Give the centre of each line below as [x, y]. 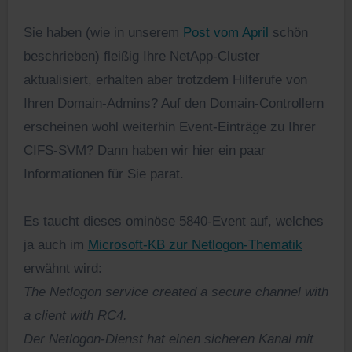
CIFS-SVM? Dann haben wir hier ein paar [144, 150]
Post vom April [225, 32]
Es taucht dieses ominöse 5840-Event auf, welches [173, 221]
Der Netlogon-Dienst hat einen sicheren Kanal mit [168, 339]
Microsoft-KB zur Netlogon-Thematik [195, 244]
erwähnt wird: [62, 268]
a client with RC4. [75, 315]
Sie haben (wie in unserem [107, 32]
